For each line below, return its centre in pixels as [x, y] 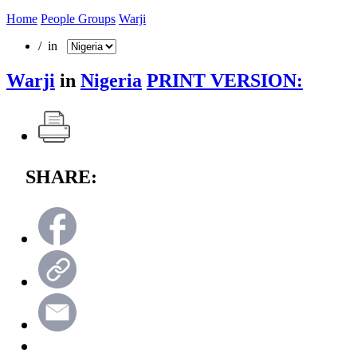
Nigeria [111, 80]
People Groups [78, 18]
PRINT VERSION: [225, 80]
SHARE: [61, 177]
